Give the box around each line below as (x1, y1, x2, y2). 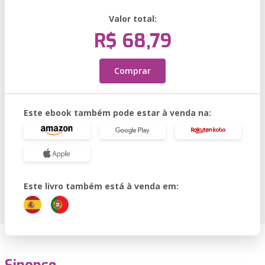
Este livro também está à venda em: (24, 180, 179, 192)
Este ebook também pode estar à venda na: (24, 107, 211, 118)
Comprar (114, 65, 151, 76)
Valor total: (108, 13, 157, 24)
